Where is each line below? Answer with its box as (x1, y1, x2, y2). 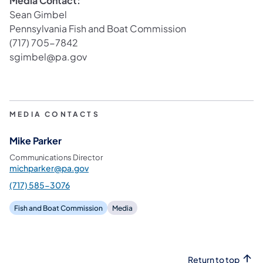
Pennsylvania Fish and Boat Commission (9, 22, 186, 35)
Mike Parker (9, 134, 62, 147)
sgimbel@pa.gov (9, 50, 87, 63)
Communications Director (9, 152, 103, 162)
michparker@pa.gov (9, 162, 89, 173)
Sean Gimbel (9, 8, 67, 21)
